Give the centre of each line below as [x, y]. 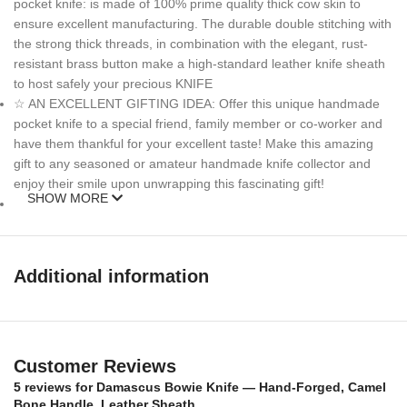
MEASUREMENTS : [71, 223]
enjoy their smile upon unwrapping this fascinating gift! [169, 183]
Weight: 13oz [51, 376]
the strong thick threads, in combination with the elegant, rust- [191, 43]
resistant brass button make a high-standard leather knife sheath [199, 63]
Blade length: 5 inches [79, 299]
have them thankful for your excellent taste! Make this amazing [194, 143]
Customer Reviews [95, 366]
